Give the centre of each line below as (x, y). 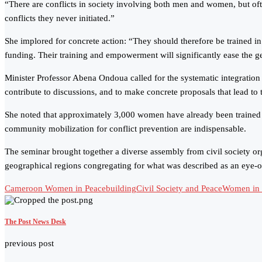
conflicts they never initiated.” (60, 18)
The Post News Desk (35, 221)
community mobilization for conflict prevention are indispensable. (125, 129)
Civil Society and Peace (179, 189)
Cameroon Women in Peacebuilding (70, 189)
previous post (29, 243)
